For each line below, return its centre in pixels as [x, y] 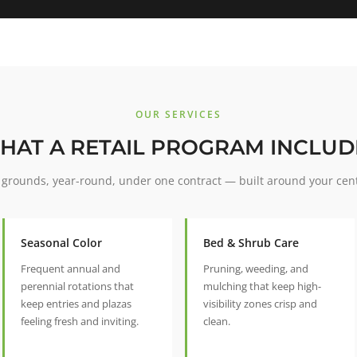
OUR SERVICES [178, 115]
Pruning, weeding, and [256, 269]
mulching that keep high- [262, 286]
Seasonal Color [61, 243]
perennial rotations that [77, 286]
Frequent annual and [71, 269]
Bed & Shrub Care [251, 243]
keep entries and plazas [76, 304]
